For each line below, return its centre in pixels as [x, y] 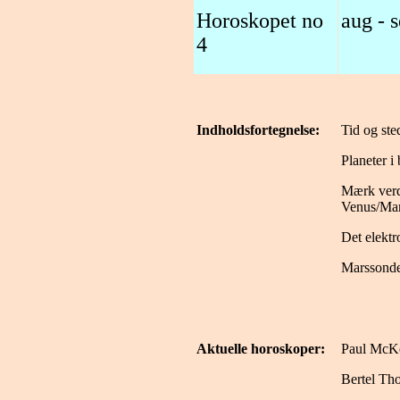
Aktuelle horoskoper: [261, 349]
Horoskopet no [260, 21]
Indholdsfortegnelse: [258, 130]
